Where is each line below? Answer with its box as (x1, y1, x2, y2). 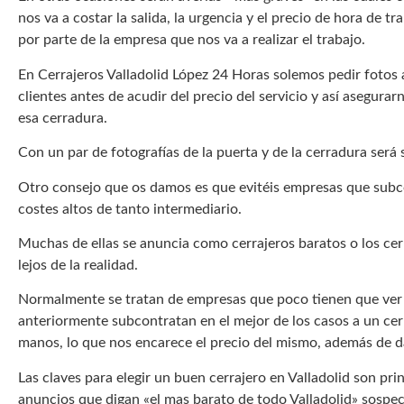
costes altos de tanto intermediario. (18, 201, 242, 216)
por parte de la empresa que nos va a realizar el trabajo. (18, 32, 365, 48)
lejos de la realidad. (18, 257, 138, 272)
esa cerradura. (18, 110, 107, 125)
